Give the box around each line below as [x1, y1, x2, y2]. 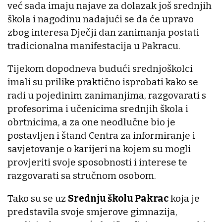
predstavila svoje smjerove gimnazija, [7, 206, 177, 218]
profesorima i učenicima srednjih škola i [7, 103, 188, 114]
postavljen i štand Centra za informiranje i [7, 129, 195, 141]
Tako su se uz [7, 192, 68, 204]
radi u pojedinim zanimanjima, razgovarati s [7, 89, 206, 101]
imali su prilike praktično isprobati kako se [7, 76, 198, 88]
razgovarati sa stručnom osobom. [7, 169, 156, 181]
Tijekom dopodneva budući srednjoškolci [7, 62, 193, 74]
